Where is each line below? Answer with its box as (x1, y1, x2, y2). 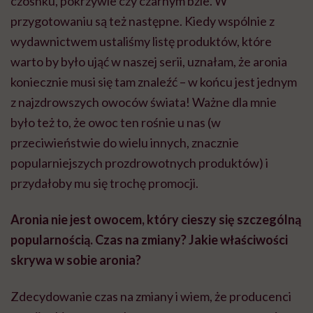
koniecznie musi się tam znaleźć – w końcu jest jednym (10, 73, 297, 89)
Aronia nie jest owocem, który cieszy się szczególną (10, 211, 301, 227)
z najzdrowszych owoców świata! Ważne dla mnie (10, 94, 277, 110)
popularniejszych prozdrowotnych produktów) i (10, 154, 268, 170)
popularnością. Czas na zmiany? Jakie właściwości (10, 231, 288, 247)
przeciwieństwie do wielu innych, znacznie (10, 134, 239, 150)
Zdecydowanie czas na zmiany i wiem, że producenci (10, 288, 291, 304)
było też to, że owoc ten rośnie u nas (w (10, 114, 221, 130)
